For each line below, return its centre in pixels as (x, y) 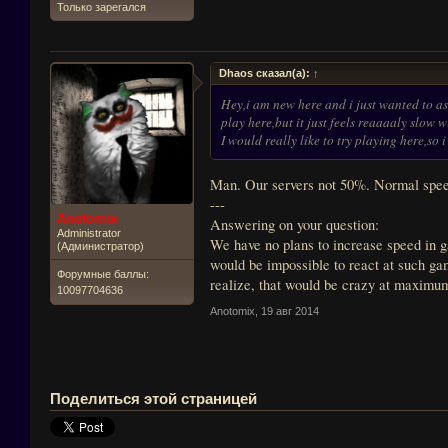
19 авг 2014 (290, 310)
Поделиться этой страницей (153, 398)
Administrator (89, 233)
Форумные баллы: (103, 274)
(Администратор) (100, 246)
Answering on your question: (294, 224)
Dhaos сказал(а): (266, 73)
